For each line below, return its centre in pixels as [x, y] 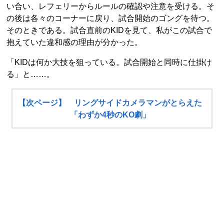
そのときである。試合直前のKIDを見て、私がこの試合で [109, 30]
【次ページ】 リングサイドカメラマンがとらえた [110, 102]
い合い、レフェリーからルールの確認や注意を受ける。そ [110, 6]
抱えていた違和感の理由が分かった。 [74, 42]
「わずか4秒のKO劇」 [110, 114]
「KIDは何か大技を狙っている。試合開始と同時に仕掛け [109, 62]
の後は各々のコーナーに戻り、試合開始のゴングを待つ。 [110, 18]
